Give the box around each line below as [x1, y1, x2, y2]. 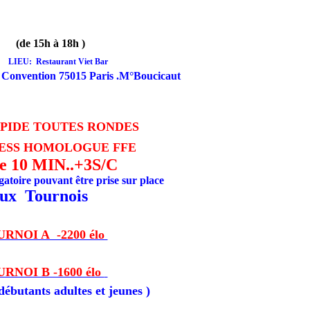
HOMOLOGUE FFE [23, 140, 136, 154]
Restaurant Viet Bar [35, 56, 108, 66]
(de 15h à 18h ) [16, 37, 85, 49]
